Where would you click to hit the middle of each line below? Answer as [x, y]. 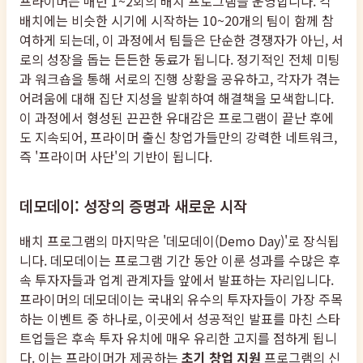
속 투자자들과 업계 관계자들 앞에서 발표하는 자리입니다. [177, 280]
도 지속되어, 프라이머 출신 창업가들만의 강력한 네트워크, [178, 137]
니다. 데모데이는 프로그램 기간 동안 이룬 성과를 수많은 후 [180, 260]
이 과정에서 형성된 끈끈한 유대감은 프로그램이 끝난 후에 [177, 117]
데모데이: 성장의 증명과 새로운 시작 [133, 206]
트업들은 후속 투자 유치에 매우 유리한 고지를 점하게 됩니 [178, 338]
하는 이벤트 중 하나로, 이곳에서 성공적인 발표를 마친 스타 [180, 318]
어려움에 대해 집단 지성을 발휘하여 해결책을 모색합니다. [177, 98]
